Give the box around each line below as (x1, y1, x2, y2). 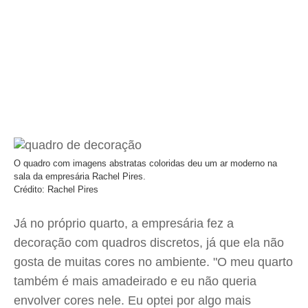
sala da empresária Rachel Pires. (14, 171, 146, 181)
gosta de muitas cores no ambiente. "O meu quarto (14, 255, 293, 269)
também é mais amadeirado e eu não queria (14, 274, 256, 288)
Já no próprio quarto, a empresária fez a (14, 217, 234, 230)
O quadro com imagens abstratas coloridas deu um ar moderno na (14, 158, 277, 168)
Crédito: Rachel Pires (14, 184, 98, 195)
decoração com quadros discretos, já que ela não (14, 236, 284, 250)
